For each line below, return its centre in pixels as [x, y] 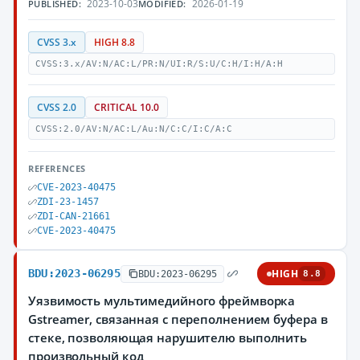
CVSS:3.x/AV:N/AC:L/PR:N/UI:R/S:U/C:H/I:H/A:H [159, 64]
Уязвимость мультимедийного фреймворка [162, 301]
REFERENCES [57, 168]
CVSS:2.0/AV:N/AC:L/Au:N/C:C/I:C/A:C [134, 129]
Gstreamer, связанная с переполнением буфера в [178, 319]
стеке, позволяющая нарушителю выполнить [168, 337]
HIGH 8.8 [115, 42]
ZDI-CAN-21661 [74, 216]
